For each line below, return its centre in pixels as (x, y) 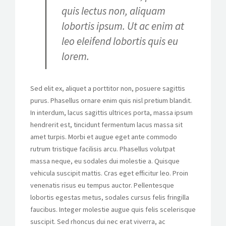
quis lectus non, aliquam (114, 11)
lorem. (75, 56)
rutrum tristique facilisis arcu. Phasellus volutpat (103, 149)
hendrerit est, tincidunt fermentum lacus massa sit (106, 124)
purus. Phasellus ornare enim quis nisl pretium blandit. (111, 100)
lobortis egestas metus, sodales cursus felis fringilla (110, 197)
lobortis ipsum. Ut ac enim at (123, 26)
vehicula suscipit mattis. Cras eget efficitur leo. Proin (109, 173)
